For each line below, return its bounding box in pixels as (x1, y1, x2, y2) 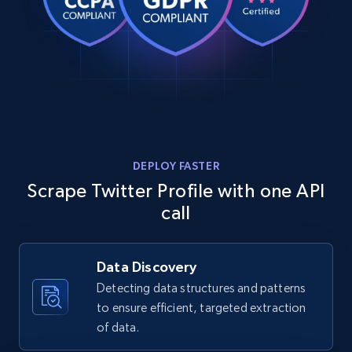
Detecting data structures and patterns (97, 280, 306, 296)
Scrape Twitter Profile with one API (27, 180, 325, 202)
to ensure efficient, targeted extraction (97, 300, 306, 316)
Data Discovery (97, 258, 197, 276)
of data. (97, 320, 140, 335)
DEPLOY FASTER (132, 159, 220, 173)
